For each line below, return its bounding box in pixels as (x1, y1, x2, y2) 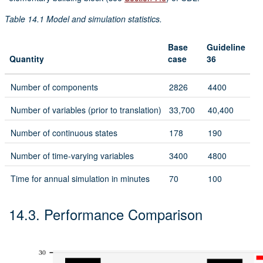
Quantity (9, 53, 44, 65)
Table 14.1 (5, 13, 46, 25)
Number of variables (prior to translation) (11, 104, 161, 116)
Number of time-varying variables (11, 150, 134, 162)
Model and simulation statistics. (46, 13, 162, 25)
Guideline (207, 41, 245, 53)
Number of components (11, 81, 98, 93)
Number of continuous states (11, 127, 117, 139)
